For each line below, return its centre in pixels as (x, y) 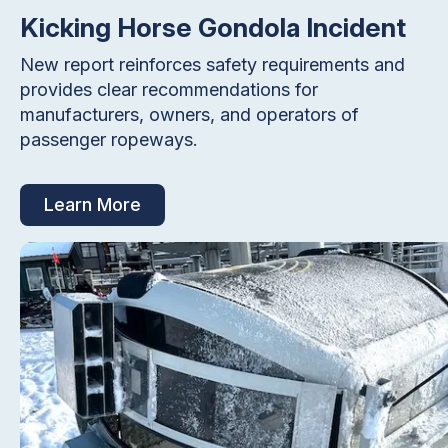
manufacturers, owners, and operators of (189, 114)
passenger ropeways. (109, 139)
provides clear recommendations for (169, 89)
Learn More (92, 204)
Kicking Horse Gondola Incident (213, 27)
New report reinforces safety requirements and (212, 64)
